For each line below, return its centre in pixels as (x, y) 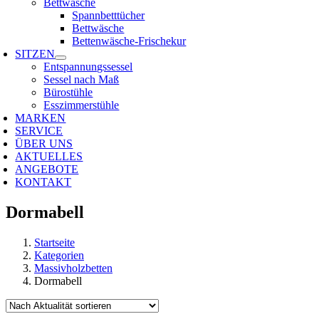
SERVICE (39, 131)
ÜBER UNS (44, 143)
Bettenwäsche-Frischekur (129, 41)
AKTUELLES (49, 156)
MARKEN (41, 118)
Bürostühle (68, 92)
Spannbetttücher (109, 15)
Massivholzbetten (73, 268)
